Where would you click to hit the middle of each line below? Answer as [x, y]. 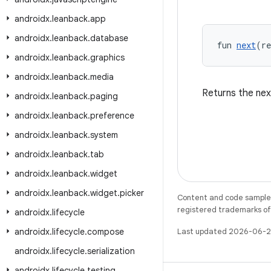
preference [112, 116]
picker [132, 193]
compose [106, 232]
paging [104, 96]
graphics [107, 57]
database [109, 38]
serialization [111, 251]
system [104, 135]
